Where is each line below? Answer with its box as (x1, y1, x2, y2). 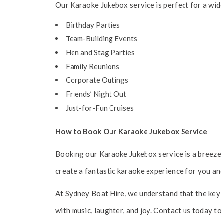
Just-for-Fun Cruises (66, 103, 134, 112)
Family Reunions (66, 62, 119, 71)
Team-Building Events (66, 34, 137, 43)
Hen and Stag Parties (66, 48, 135, 57)
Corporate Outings (66, 75, 128, 84)
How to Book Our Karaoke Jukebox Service (55, 127, 208, 136)
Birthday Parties (66, 20, 120, 29)
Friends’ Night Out (66, 89, 126, 98)
